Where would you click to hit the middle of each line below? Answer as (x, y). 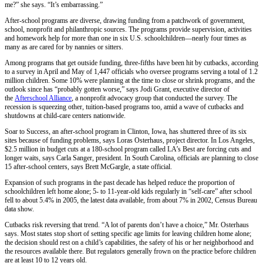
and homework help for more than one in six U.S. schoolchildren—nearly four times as (126, 38)
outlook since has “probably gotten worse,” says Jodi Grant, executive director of (117, 90)
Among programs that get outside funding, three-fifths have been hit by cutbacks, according (131, 63)
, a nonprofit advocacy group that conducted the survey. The (154, 98)
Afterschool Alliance (43, 98)
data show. (19, 209)
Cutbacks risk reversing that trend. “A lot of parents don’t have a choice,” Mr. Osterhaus (127, 225)
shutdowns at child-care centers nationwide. (65, 116)
